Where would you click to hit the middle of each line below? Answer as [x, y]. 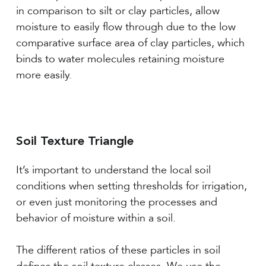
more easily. [44, 75]
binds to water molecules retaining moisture [120, 59]
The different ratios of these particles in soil [118, 250]
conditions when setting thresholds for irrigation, [131, 186]
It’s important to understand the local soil [113, 170]
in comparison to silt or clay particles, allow [118, 11]
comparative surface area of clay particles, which [130, 43]
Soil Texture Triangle [75, 142]
